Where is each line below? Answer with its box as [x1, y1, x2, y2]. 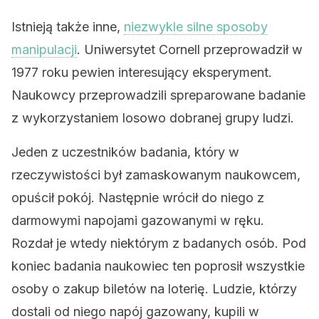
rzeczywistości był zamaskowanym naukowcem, [11, 167, 300, 182]
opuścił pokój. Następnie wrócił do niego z [11, 190, 264, 205]
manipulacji [11, 42, 77, 57]
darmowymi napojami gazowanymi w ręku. [11, 213, 264, 228]
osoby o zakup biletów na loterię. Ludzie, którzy [11, 281, 297, 296]
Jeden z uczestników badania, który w [11, 145, 239, 159]
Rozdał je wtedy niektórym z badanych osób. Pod [11, 236, 306, 251]
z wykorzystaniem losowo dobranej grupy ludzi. [11, 110, 294, 125]
